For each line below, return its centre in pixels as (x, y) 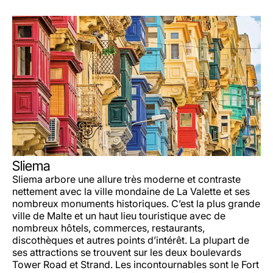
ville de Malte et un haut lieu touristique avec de (119, 215)
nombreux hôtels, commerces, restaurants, (108, 228)
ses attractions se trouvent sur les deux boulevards (127, 252)
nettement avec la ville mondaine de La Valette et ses (131, 191)
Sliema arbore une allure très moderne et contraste (126, 179)
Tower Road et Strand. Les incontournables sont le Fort (136, 264)
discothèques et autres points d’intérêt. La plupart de (131, 240)
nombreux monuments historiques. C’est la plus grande (136, 203)
